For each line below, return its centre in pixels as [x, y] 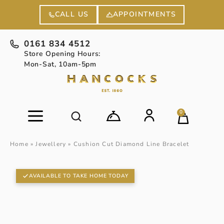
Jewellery [51, 144]
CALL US [72, 14]
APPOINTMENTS [144, 14]
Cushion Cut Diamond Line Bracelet [131, 144]
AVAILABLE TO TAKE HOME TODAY [79, 175]
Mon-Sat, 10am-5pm [60, 64]
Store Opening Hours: [62, 53]
